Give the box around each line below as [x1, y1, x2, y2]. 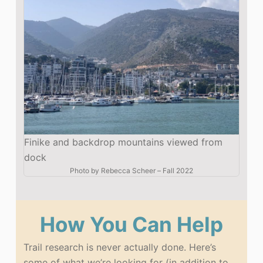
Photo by [69, 166, 101, 175]
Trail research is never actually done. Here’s [23, 241, 217, 253]
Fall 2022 [162, 166, 193, 175]
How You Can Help [39, 211, 223, 237]
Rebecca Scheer [100, 166, 156, 175]
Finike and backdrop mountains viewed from [24, 136, 223, 148]
